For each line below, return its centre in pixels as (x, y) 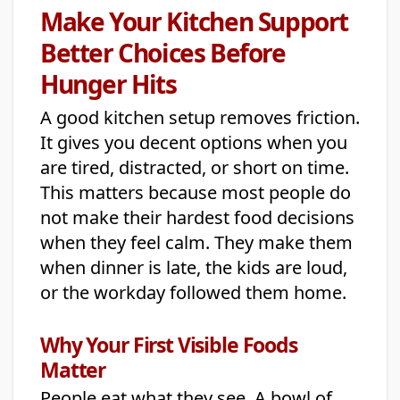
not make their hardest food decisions (197, 218)
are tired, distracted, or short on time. (195, 168)
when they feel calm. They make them (196, 243)
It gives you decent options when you (194, 143)
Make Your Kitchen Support (195, 22)
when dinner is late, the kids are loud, (194, 268)
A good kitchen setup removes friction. (200, 118)
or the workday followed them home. (193, 293)
